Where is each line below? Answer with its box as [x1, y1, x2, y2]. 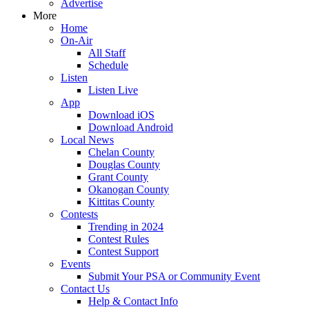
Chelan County [88, 146, 154, 158]
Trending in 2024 [88, 221, 163, 232]
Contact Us [61, 283, 110, 295]
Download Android [88, 121, 173, 133]
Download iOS [88, 109, 154, 121]
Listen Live [88, 84, 138, 96]
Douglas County [88, 159, 160, 170]
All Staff [88, 47, 126, 59]
